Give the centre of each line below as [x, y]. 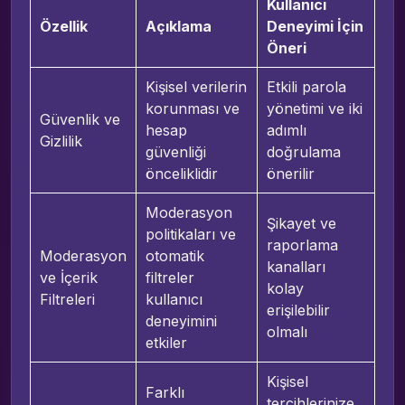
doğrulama [303, 151]
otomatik [174, 255]
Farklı [165, 392]
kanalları [296, 266]
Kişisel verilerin [196, 86]
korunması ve [192, 108]
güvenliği [175, 151]
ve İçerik [68, 277]
